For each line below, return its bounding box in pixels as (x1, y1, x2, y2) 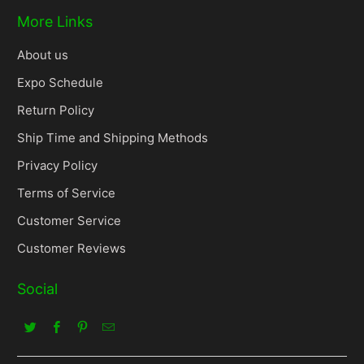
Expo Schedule (17, 74, 104, 90)
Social (17, 279, 58, 297)
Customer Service (17, 212, 122, 228)
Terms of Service (17, 184, 116, 201)
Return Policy (17, 102, 95, 118)
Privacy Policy (17, 157, 98, 173)
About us (17, 46, 69, 63)
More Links (17, 12, 93, 30)
